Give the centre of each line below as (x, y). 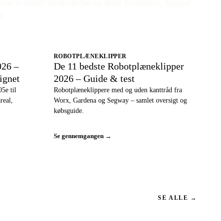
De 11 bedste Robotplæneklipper (119, 66)
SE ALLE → (177, 198)
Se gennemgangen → (82, 136)
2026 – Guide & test (94, 78)
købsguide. (69, 111)
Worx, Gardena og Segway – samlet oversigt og (120, 100)
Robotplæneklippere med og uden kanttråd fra (118, 90)
